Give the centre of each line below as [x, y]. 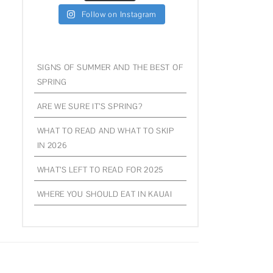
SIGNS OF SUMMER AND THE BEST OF [110, 67]
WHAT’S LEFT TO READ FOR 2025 [100, 169]
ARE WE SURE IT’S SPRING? [90, 106]
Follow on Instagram [119, 14]
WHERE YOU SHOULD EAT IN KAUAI [105, 194]
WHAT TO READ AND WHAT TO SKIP [105, 130]
